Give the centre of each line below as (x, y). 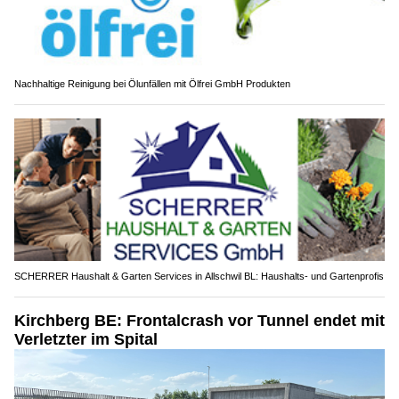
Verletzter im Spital (86, 339)
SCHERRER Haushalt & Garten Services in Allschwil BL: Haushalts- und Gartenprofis (199, 276)
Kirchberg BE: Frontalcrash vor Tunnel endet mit (199, 320)
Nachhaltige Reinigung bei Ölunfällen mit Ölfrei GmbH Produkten (152, 84)
